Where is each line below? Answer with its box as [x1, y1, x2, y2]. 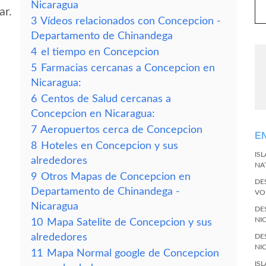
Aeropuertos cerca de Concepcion [40, 125, 202, 135]
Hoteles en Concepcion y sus [41, 141, 178, 151]
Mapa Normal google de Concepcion [47, 248, 219, 258]
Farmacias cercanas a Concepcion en [41, 63, 215, 73]
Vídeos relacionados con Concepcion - [40, 16, 221, 26]
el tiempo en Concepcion [41, 47, 159, 57]
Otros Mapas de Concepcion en [41, 172, 191, 182]
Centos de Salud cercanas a [41, 94, 171, 104]
